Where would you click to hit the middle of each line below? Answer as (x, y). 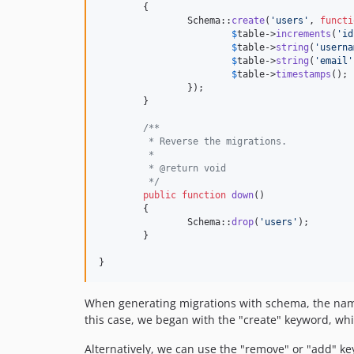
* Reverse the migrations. (215, 142)
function (204, 196)
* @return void (185, 169)
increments (303, 34)
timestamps (303, 75)
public (160, 196)
